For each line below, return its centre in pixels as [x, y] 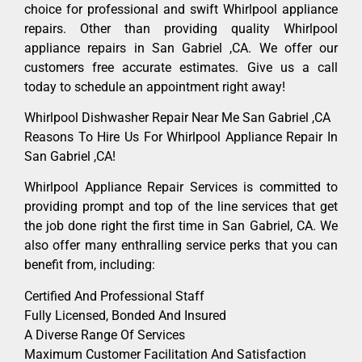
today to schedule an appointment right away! [155, 86]
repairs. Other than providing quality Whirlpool [181, 28]
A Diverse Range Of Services [105, 335]
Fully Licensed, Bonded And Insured [125, 315]
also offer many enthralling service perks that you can [181, 246]
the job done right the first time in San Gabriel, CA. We [181, 226]
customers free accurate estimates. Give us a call [181, 67]
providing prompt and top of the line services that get [181, 207]
